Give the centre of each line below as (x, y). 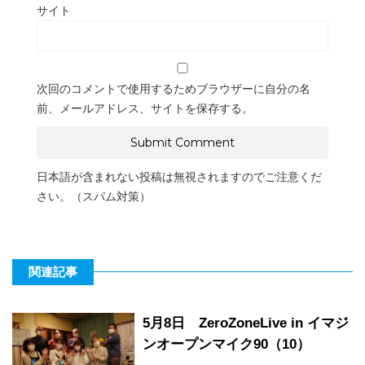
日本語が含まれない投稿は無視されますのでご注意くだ (179, 176)
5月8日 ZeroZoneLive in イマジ (246, 323)
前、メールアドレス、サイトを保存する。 (145, 108)
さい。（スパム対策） (94, 196)
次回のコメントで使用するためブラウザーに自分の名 (174, 88)
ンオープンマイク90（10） (226, 344)
